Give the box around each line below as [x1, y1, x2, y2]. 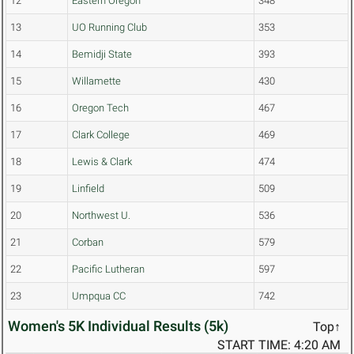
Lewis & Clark [72, 156, 132, 168]
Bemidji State [72, 48, 132, 61]
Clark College [72, 129, 130, 141]
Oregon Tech [72, 102, 129, 115]
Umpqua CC [72, 290, 126, 303]
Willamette [72, 75, 121, 88]
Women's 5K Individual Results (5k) [8, 318, 228, 335]
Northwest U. [72, 209, 130, 222]
